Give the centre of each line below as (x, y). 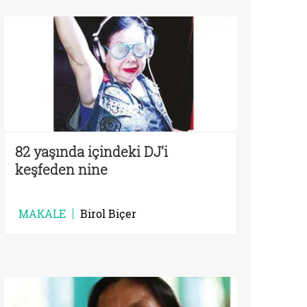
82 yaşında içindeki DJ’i (91, 151)
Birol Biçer (108, 213)
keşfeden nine (61, 169)
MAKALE (42, 213)
